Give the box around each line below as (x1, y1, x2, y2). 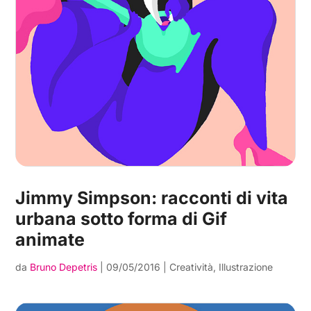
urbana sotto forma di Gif (15, 208, 228, 230)
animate (15, 229, 85, 251)
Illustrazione (219, 261, 274, 274)
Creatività (169, 261, 214, 274)
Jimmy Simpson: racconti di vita (15, 187, 289, 209)
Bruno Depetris (30, 261, 98, 274)
